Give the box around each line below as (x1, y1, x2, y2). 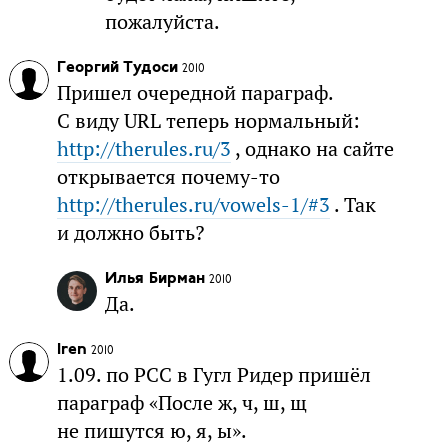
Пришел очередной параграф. (56, 80, 333, 107)
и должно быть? (56, 220, 204, 247)
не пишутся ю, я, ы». (56, 418, 247, 445)
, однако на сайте (230, 136, 394, 163)
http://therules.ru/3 (56, 136, 231, 163)
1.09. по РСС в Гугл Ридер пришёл (56, 362, 371, 389)
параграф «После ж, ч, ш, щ (56, 390, 307, 417)
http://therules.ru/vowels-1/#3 (56, 192, 330, 219)
